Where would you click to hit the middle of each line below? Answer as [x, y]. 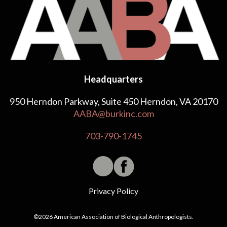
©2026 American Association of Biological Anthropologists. [113, 217]
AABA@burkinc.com [113, 114]
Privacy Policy [113, 191]
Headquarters [113, 79]
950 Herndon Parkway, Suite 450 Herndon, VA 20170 [113, 102]
